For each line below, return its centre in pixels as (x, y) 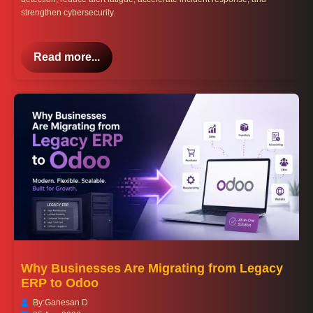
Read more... (67, 57)
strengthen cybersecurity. (68, 13)
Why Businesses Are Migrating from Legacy (152, 269)
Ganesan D (66, 303)
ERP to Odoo (60, 283)
